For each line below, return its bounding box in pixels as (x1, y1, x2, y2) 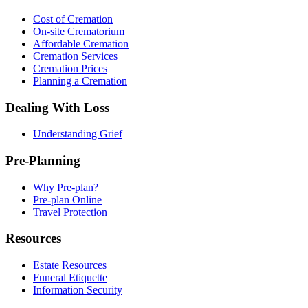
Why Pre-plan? (33, 181, 98, 193)
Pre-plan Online (33, 193, 102, 206)
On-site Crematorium (33, 25, 124, 37)
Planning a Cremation (33, 74, 127, 87)
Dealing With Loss (5, 100, 109, 115)
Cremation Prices (33, 62, 107, 74)
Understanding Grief (33, 128, 122, 140)
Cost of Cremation (33, 12, 113, 25)
